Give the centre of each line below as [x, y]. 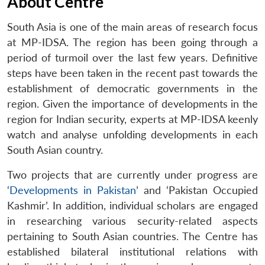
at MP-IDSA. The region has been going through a [132, 43]
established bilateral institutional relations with [132, 252]
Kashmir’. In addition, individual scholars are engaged [132, 206]
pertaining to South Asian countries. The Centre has [132, 237]
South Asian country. [55, 150]
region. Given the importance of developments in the [132, 104]
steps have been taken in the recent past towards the [132, 73]
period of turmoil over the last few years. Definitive [132, 58]
